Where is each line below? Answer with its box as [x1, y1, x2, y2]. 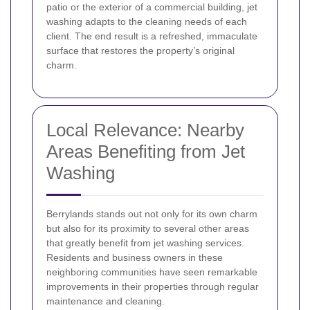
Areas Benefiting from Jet [46, 140, 245, 162]
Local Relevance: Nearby [46, 119, 244, 140]
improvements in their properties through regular [46, 280, 259, 292]
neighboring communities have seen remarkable [46, 266, 257, 277]
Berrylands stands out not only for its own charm [46, 208, 257, 219]
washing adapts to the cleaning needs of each [46, 15, 247, 27]
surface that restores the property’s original [46, 44, 235, 56]
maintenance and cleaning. [46, 295, 165, 307]
